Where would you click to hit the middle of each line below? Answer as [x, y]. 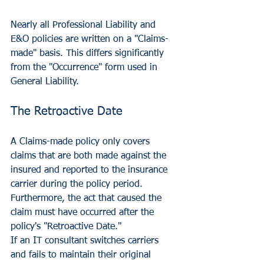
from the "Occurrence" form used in [85, 67]
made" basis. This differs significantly [89, 53]
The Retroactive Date [67, 111]
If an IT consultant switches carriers [86, 241]
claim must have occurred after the [84, 212]
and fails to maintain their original [82, 255]
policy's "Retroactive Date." [67, 227]
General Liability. [45, 82]
